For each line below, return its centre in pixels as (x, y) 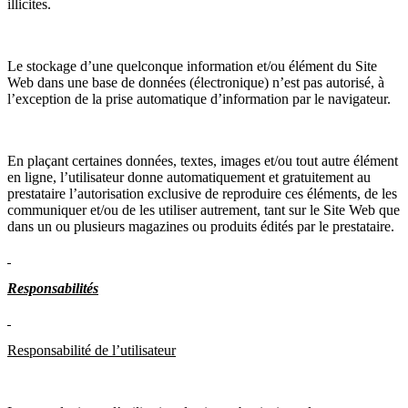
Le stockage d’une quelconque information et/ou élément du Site (192, 66)
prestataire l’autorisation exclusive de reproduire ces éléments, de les (202, 193)
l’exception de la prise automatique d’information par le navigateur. (199, 98)
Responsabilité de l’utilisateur (92, 350)
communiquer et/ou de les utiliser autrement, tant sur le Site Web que (204, 209)
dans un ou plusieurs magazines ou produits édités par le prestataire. (201, 226)
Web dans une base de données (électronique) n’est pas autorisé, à (196, 82)
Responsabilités (53, 288)
